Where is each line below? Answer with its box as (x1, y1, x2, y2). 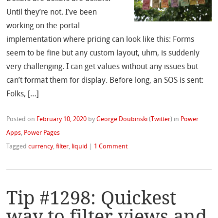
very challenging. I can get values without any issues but (6, 63, 199, 72)
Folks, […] (6, 91, 39, 99)
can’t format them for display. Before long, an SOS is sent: (6, 77, 204, 85)
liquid (72, 144, 88, 150)
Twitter (151, 116, 171, 123)
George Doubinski (96, 116, 148, 123)
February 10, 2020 (36, 116, 87, 123)
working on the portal (6, 22, 80, 31)
